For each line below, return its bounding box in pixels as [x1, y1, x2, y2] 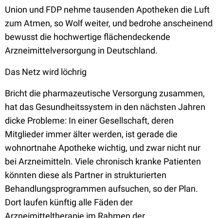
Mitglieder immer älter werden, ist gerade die [5, 129, 178, 139]
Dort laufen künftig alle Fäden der [5, 197, 133, 207]
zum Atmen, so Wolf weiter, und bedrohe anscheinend [5, 18, 213, 28]
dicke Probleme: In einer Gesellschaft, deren [5, 115, 174, 126]
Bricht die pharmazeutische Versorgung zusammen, [5, 88, 205, 98]
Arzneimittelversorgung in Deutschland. [5, 45, 158, 55]
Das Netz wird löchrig [5, 67, 87, 77]
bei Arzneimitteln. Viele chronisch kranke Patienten [5, 156, 201, 166]
